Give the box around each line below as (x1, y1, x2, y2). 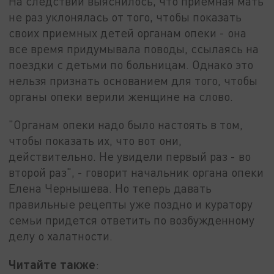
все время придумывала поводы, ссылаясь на (9, 42, 259, 56)
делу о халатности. (9, 229, 113, 243)
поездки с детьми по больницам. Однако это (9, 57, 254, 72)
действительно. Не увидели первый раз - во (9, 149, 251, 164)
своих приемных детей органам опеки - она (9, 26, 247, 40)
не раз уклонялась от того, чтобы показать (9, 10, 242, 24)
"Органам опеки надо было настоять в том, (9, 117, 243, 132)
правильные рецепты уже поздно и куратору (9, 197, 253, 212)
